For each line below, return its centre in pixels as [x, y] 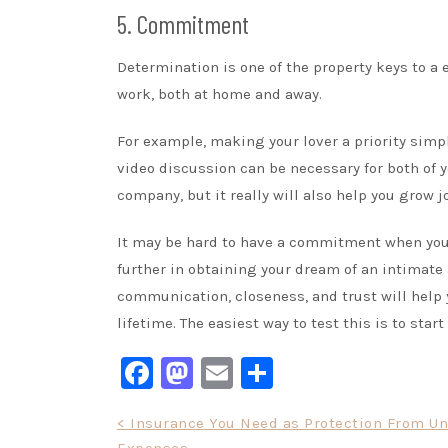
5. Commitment [183, 23]
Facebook [223, 372]
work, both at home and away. [219, 94]
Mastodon [267, 372]
